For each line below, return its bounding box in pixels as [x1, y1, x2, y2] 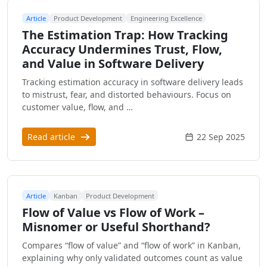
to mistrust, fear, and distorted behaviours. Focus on [22, 89, 231, 101]
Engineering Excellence [130, 13, 202, 23]
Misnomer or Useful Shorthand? [22, 218, 210, 235]
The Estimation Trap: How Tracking [22, 27, 228, 44]
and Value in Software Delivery [22, 55, 204, 72]
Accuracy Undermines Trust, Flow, [22, 41, 222, 58]
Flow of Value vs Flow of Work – [22, 204, 204, 221]
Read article [27, 131, 77, 143]
